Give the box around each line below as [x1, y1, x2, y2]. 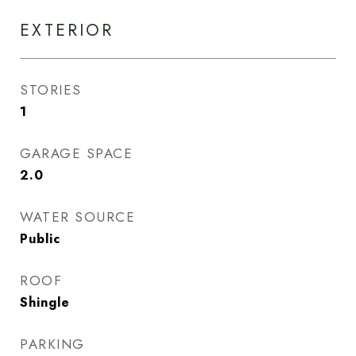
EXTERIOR [20, 18, 114, 42]
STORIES [20, 80, 82, 99]
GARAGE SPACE [20, 144, 133, 163]
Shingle [20, 293, 70, 311]
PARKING [20, 335, 85, 354]
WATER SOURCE [20, 207, 135, 226]
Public [20, 230, 60, 248]
